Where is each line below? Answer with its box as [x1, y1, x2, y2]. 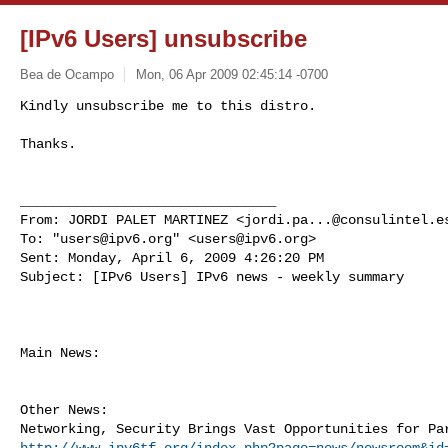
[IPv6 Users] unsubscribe [20, 25, 307, 52]
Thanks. [20, 135, 76, 152]
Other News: [20, 401, 108, 418]
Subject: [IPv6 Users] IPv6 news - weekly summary [20, 268, 404, 285]
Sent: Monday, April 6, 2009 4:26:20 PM [20, 249, 324, 266]
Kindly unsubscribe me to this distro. [20, 97, 316, 114]
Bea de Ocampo [20, 66, 114, 82]
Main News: [20, 344, 100, 361]
